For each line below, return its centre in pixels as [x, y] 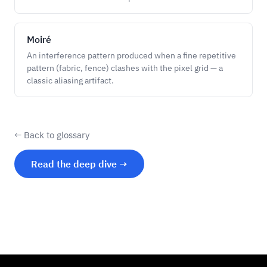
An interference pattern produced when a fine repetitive [131, 55]
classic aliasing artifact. [70, 80]
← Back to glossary [52, 135]
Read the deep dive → [79, 164]
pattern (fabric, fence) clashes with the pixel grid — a [125, 68]
